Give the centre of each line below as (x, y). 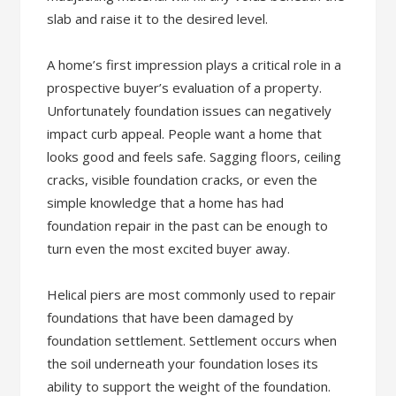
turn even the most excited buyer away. (169, 248)
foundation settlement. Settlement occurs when (192, 340)
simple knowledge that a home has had (166, 202)
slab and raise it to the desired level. (158, 19)
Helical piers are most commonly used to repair (192, 294)
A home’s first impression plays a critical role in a (194, 65)
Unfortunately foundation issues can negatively (190, 110)
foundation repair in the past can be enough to (188, 225)
